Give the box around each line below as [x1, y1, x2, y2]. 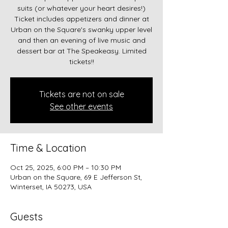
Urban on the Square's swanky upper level [11, 24, 152, 34]
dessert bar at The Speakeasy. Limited [16, 46, 147, 55]
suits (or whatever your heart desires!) [17, 3, 146, 13]
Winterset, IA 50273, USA [10, 182, 92, 191]
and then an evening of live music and [17, 35, 146, 45]
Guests [10, 210, 43, 223]
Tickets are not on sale [39, 89, 124, 99]
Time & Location [10, 141, 87, 154]
